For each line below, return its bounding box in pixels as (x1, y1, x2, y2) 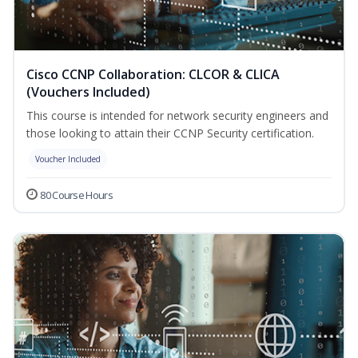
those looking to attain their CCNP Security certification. (26, 125, 314, 141)
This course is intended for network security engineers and (26, 108, 328, 124)
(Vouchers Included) (26, 83, 150, 101)
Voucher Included (35, 153, 101, 165)
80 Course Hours (40, 188, 113, 203)
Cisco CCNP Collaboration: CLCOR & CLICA (26, 66, 280, 84)
